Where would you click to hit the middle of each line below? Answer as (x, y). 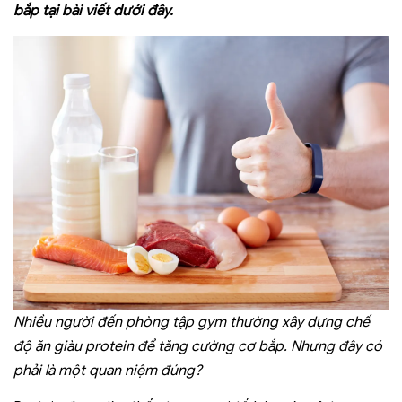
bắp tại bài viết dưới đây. (93, 11)
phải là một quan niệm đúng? (108, 371)
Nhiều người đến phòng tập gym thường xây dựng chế (192, 323)
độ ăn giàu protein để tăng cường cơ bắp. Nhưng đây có (198, 347)
